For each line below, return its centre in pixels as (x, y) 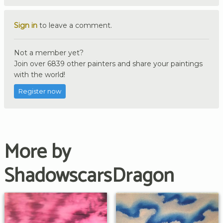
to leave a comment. (75, 25)
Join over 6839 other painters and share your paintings (108, 63)
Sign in (26, 25)
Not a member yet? (49, 53)
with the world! (40, 74)
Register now (40, 91)
